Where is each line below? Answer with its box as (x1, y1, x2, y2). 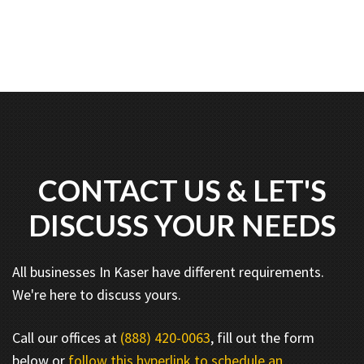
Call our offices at (12, 327, 120, 347)
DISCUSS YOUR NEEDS (28, 206, 336, 243)
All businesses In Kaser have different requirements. (12, 262, 324, 281)
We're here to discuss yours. (12, 284, 181, 304)
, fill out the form (210, 327, 314, 347)
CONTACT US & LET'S (37, 171, 327, 208)
